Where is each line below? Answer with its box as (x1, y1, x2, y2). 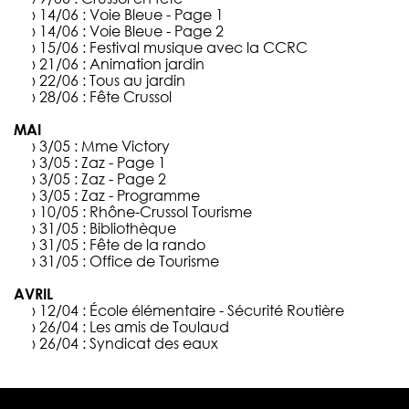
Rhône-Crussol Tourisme (89, 203, 252, 222)
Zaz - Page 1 (81, 153, 166, 173)
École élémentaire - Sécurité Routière (89, 301, 344, 320)
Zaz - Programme (81, 186, 200, 205)
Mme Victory (81, 137, 170, 156)
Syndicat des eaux (89, 334, 218, 353)
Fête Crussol (89, 88, 172, 107)
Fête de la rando (89, 236, 205, 255)
